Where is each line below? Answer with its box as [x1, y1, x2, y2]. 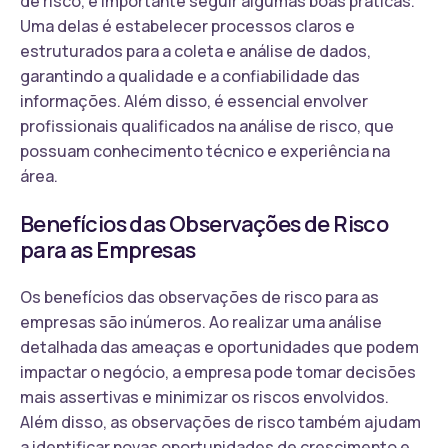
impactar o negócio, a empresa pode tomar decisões [20, 360, 416, 383]
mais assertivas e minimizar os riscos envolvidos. [20, 385, 389, 408]
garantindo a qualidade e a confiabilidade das [20, 64, 360, 87]
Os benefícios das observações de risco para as [20, 285, 379, 308]
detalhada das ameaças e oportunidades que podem [20, 335, 419, 358]
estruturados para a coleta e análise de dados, [20, 39, 371, 62]
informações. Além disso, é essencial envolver [20, 89, 368, 112]
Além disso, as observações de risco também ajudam [20, 410, 421, 433]
